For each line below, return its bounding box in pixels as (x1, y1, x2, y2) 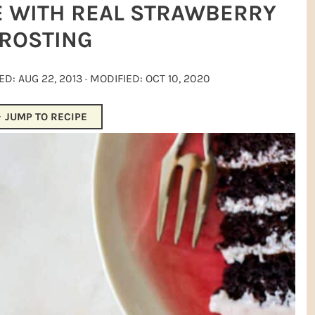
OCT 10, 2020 (145, 72, 210, 85)
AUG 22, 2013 (18, 72, 82, 85)
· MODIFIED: (82, 72, 146, 85)
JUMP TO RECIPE (1, 110, 87, 123)
